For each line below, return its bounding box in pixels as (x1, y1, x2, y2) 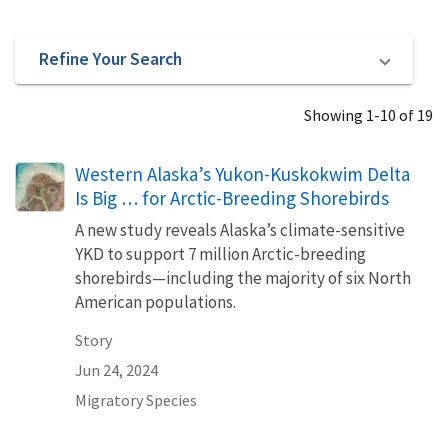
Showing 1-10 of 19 (304, 104, 433, 125)
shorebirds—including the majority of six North (75, 266, 411, 289)
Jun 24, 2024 (75, 359, 158, 380)
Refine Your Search (39, 47, 182, 71)
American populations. (75, 290, 236, 313)
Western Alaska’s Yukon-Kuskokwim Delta (75, 161, 410, 186)
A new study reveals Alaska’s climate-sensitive (75, 218, 405, 241)
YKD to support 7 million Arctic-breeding (75, 242, 366, 265)
